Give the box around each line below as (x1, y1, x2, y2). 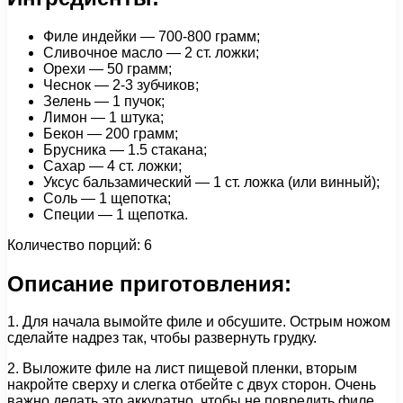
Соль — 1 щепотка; (43, 190, 171, 206)
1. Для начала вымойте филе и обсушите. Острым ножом (7, 314, 390, 330)
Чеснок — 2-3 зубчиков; (43, 76, 199, 93)
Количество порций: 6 (7, 237, 152, 253)
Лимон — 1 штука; (43, 109, 164, 125)
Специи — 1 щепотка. (43, 206, 188, 222)
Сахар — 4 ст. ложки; (43, 157, 182, 174)
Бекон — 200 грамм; (43, 125, 178, 141)
